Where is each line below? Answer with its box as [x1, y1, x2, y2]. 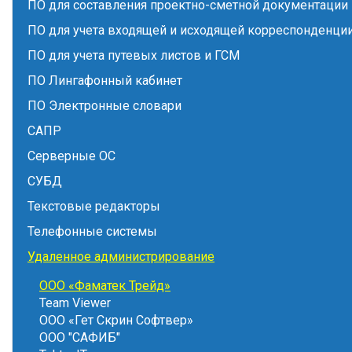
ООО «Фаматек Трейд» [39, 278, 170, 293]
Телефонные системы [27, 224, 157, 239]
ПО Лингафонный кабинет [27, 73, 182, 88]
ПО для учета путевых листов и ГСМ [27, 48, 240, 63]
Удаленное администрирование [27, 249, 214, 264]
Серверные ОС [27, 148, 115, 163]
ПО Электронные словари [27, 98, 181, 113]
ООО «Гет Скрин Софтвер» [39, 313, 193, 328]
